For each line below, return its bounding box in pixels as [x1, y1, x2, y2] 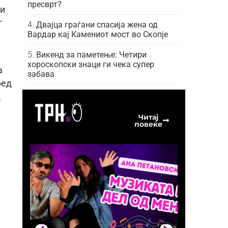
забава [27, 69, 54, 79]
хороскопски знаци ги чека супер [27, 59, 154, 69]
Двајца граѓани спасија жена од [36, 19, 158, 30]
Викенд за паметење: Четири [36, 49, 147, 60]
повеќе [134, 119, 162, 129]
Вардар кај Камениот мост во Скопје [27, 29, 168, 39]
